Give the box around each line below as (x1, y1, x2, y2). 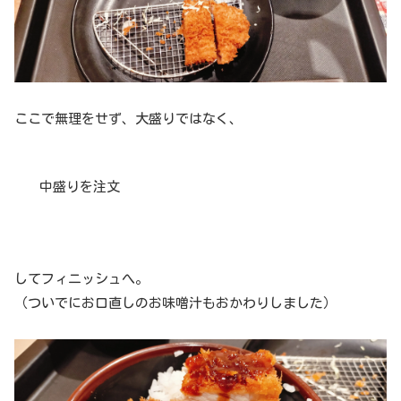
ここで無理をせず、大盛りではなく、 (14, 112, 243, 126)
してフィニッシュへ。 (14, 272, 149, 286)
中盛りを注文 (39, 180, 120, 194)
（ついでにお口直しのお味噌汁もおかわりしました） (14, 296, 337, 311)
